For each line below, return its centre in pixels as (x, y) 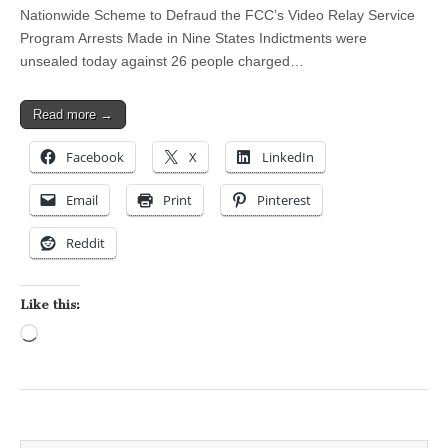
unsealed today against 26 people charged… (162, 61)
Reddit (85, 243)
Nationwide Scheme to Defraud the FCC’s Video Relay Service (217, 15)
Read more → (73, 115)
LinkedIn (288, 157)
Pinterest (284, 200)
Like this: (50, 305)
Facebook (95, 157)
